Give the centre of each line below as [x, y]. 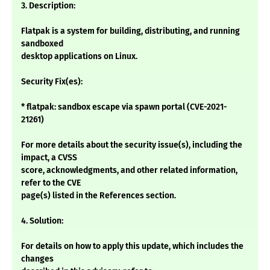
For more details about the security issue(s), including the [132, 145]
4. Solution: [42, 221]
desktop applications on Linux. [79, 57]
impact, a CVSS [49, 158]
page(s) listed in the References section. [99, 196]
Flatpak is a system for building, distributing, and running [130, 31]
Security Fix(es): [52, 82]
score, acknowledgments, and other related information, [129, 171]
